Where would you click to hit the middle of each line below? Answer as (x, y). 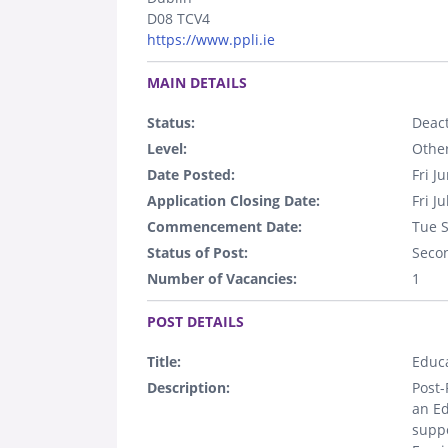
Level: (167, 148)
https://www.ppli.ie (211, 39)
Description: (188, 387)
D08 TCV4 (178, 18)
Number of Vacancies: (222, 278)
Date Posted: (191, 174)
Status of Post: (197, 252)
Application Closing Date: (233, 200)
